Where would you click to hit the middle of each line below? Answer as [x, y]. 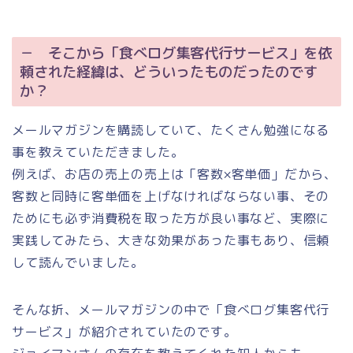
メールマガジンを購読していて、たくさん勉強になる [171, 130]
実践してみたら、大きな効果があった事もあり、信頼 [171, 240]
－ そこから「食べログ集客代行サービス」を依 [176, 52]
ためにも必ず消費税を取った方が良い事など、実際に [171, 218]
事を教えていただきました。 [98, 152]
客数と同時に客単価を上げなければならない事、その [171, 196]
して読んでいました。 [78, 262]
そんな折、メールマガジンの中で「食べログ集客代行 [171, 309]
